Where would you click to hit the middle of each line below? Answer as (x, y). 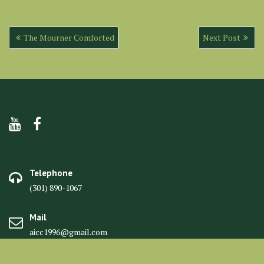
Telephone (51, 173)
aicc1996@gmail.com (68, 232)
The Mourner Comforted (69, 37)
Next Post (222, 37)
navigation (36, 45)
